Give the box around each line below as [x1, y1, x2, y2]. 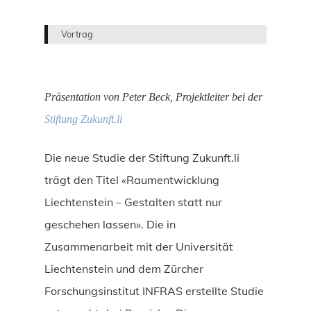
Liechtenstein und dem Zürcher [44, 261, 203, 276]
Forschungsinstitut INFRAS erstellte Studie [44, 283, 264, 298]
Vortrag [61, 28, 94, 40]
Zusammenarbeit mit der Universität [44, 239, 233, 253]
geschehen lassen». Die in [44, 217, 176, 231]
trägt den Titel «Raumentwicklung [44, 172, 219, 187]
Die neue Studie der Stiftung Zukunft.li [44, 150, 239, 165]
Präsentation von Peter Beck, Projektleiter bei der [44, 90, 262, 103]
